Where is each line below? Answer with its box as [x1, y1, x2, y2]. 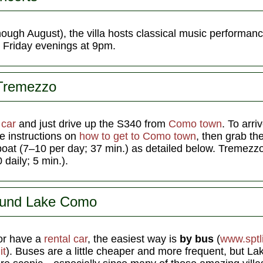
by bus [180, 232, 217, 245]
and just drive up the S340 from [19, 117, 168, 130]
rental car [44, 232, 87, 245]
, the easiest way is [87, 232, 180, 245]
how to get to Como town [79, 130, 196, 142]
